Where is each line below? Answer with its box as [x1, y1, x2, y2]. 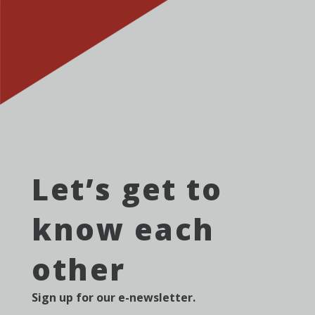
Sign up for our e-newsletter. [32, 289, 195, 305]
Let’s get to [32, 168, 223, 209]
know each [32, 208, 215, 249]
